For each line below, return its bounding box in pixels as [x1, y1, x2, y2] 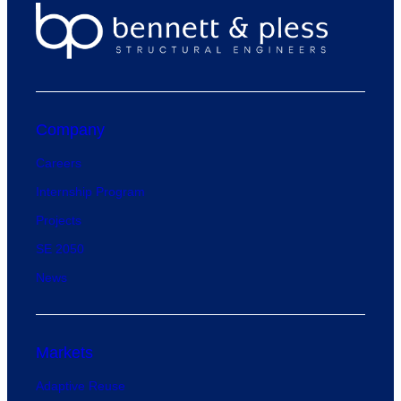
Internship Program [36, 184, 145, 200]
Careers [36, 156, 81, 171]
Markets [36, 344, 93, 363]
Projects [36, 213, 81, 228]
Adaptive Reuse [36, 379, 125, 394]
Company [36, 121, 105, 140]
